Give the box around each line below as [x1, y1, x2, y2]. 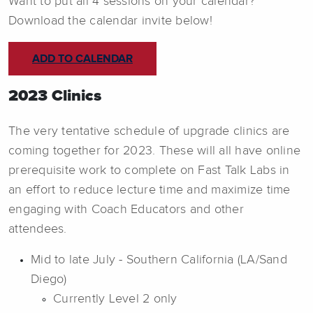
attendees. [8, 222, 67, 235]
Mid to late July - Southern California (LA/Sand [31, 253, 287, 266]
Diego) [31, 272, 67, 286]
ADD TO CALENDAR [32, 53, 133, 65]
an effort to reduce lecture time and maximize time [8, 183, 291, 196]
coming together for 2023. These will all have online [8, 144, 300, 157]
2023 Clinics [8, 87, 101, 104]
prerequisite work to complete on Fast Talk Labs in [8, 163, 290, 177]
